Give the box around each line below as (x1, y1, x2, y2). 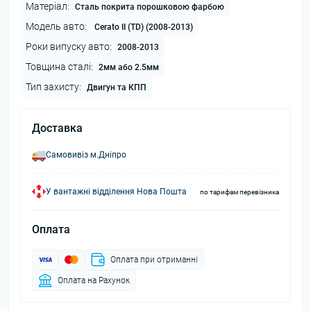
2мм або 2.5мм (99, 62, 159, 72)
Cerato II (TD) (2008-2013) (92, 22, 193, 32)
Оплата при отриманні (110, 255, 198, 264)
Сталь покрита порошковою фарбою (75, 2, 224, 12)
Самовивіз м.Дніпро (46, 150, 126, 160)
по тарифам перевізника (200, 187, 279, 196)
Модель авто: (26, 21, 87, 32)
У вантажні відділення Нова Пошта (46, 187, 187, 196)
